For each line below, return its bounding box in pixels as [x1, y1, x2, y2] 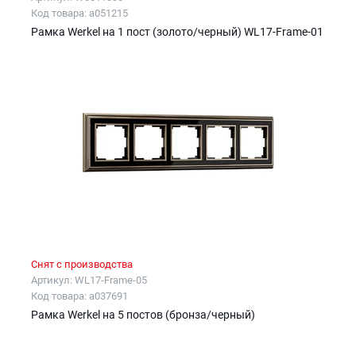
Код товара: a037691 [31, 290, 128, 303]
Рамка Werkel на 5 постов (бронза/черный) [31, 308, 255, 322]
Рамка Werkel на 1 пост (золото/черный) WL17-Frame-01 [31, 25, 323, 38]
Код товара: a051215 [31, 6, 128, 19]
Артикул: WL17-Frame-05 [31, 274, 147, 287]
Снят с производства [31, 258, 133, 271]
